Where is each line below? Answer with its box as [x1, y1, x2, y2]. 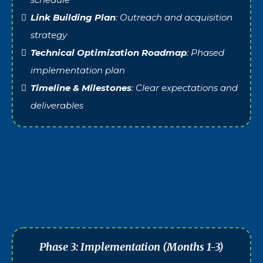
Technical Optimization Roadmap [31, 46, 187, 58]
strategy [31, 29, 67, 41]
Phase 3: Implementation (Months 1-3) [39, 240, 224, 254]
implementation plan [31, 64, 125, 76]
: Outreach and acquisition [116, 11, 232, 23]
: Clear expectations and [131, 82, 238, 93]
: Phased [187, 46, 224, 58]
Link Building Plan [31, 11, 116, 23]
